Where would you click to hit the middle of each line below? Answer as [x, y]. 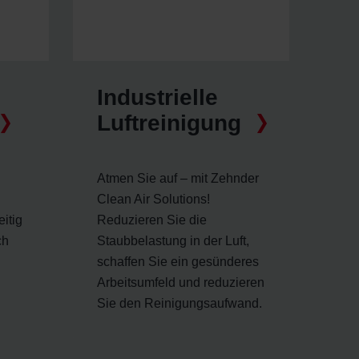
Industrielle [157, 97]
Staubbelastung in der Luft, [173, 240]
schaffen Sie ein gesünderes [178, 261]
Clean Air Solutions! [153, 199]
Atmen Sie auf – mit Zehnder [178, 178]
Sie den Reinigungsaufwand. [179, 303]
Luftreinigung [169, 123]
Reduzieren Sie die [152, 220]
